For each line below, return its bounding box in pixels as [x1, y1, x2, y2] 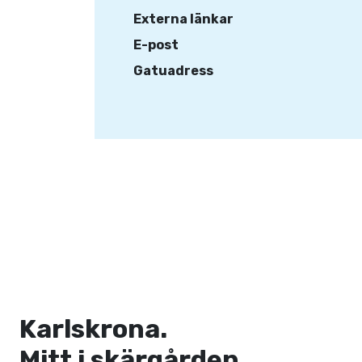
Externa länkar [133, 11, 234, 27]
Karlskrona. [19, 314, 173, 344]
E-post [133, 37, 179, 53]
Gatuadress [133, 63, 213, 78]
